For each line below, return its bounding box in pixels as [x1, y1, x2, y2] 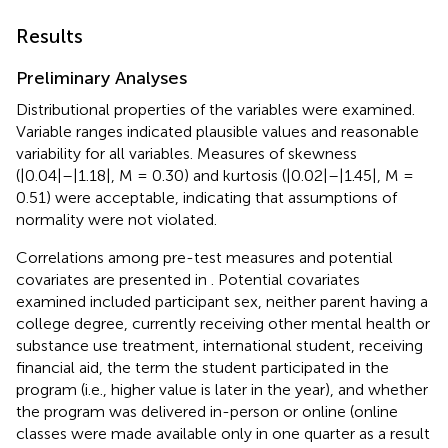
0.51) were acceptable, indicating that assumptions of [16, 187, 397, 207]
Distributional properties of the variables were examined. [16, 99, 415, 119]
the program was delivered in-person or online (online [16, 401, 398, 421]
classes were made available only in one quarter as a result [16, 423, 430, 443]
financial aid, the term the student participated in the [16, 357, 389, 377]
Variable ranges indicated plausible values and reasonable [16, 121, 419, 141]
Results [16, 23, 83, 48]
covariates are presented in [16, 269, 211, 289]
